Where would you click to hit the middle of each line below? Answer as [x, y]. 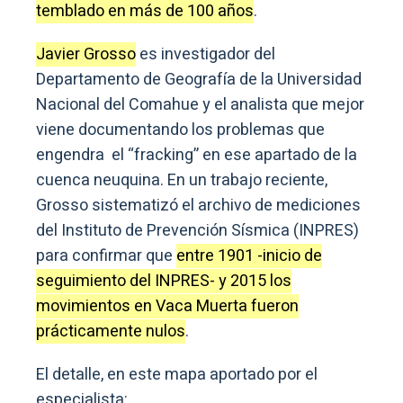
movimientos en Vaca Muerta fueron [167, 307]
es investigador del [206, 55]
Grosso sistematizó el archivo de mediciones [198, 206]
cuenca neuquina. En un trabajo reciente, [182, 181]
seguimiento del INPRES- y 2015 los [164, 282]
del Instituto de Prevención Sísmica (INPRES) [197, 231]
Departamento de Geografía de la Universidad [199, 80]
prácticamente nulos [111, 332]
